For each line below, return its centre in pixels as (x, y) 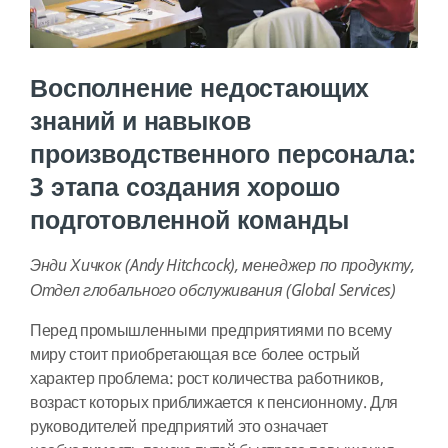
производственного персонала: (223, 154)
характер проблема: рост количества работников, (207, 379)
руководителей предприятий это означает (179, 427)
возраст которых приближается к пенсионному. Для (214, 403)
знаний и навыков (140, 121)
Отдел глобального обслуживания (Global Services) (213, 290)
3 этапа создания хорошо (185, 187)
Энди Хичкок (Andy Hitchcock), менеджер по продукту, (222, 265)
